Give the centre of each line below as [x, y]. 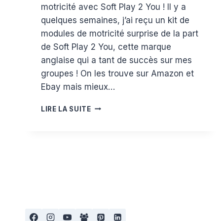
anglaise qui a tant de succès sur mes [116, 60]
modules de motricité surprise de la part [120, 33]
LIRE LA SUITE [66, 109]
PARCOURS [110, 127]
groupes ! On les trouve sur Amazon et [117, 73]
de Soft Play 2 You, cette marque [106, 47]
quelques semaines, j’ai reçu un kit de [115, 20]
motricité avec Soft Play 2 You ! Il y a [113, 7]
